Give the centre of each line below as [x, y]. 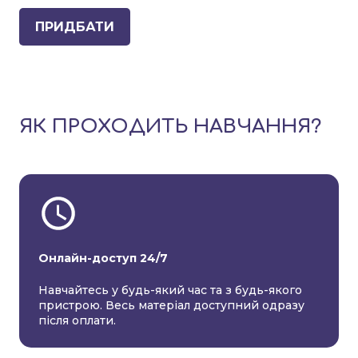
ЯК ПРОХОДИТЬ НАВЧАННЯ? [170, 127]
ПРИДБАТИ [75, 27]
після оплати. [77, 321]
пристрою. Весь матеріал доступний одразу [171, 306]
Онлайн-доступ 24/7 [103, 259]
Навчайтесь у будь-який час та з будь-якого [170, 290]
